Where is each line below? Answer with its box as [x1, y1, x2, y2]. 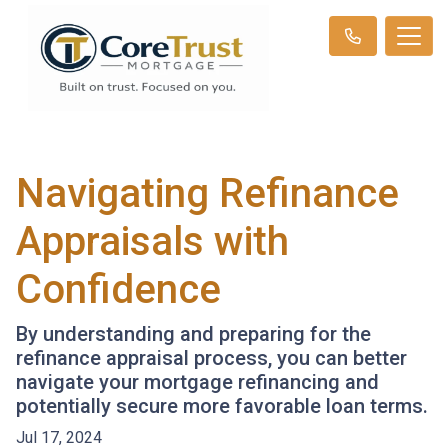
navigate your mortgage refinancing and [16, 369, 379, 394]
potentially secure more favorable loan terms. [16, 393, 428, 418]
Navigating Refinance [16, 169, 399, 217]
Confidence [16, 265, 221, 313]
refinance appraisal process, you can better [16, 345, 407, 370]
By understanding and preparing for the [16, 321, 371, 346]
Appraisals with [16, 217, 289, 265]
